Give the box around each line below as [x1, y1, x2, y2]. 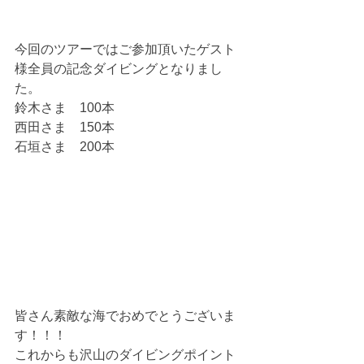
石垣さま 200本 [15, 140, 115, 154]
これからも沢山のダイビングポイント [15, 348, 236, 362]
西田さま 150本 [15, 120, 115, 135]
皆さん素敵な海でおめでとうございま [15, 309, 236, 323]
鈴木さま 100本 [15, 101, 115, 115]
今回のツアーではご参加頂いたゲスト [15, 42, 236, 57]
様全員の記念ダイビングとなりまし [15, 62, 223, 76]
